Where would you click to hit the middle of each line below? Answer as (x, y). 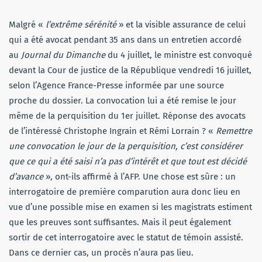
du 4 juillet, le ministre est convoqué (180, 55)
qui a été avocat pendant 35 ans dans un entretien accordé (125, 40)
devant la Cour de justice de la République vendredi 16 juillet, (130, 70)
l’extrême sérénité (81, 25)
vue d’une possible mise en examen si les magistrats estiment (130, 207)
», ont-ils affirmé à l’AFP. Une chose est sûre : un (139, 177)
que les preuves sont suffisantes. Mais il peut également (120, 223)
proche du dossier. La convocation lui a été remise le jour (123, 101)
